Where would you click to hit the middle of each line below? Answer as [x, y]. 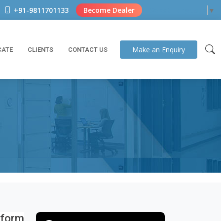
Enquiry [172, 49]
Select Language [178, 10]
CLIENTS [40, 49]
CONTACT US [88, 49]
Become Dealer [109, 10]
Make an [146, 49]
